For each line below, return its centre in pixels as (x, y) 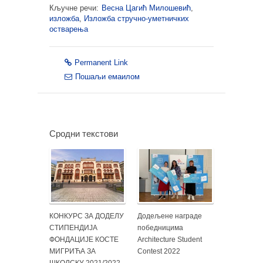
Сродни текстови (84, 133)
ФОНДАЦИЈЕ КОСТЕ (84, 239)
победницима (160, 227)
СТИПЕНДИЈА (73, 227)
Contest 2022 (159, 251)
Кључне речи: (74, 8)
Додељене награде (170, 216)
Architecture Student (170, 239)
